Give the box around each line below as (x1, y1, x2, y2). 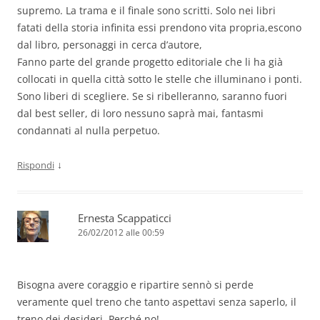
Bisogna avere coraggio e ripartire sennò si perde (17, 278, 254, 292)
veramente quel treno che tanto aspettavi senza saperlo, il (17, 295, 296, 309)
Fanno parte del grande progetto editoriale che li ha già (17, 55, 283, 69)
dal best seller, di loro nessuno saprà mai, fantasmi (17, 106, 264, 121)
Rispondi (17, 159, 54, 172)
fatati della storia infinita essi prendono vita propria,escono (17, 21, 301, 35)
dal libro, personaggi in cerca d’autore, (17, 38, 202, 52)
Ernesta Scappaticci (78, 211, 171, 226)
